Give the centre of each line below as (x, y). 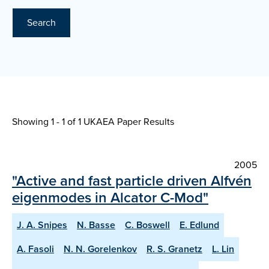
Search (41, 23)
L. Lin (223, 249)
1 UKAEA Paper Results (126, 122)
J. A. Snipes (42, 225)
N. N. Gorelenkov (100, 249)
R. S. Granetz (174, 249)
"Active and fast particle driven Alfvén (132, 181)
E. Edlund (199, 225)
